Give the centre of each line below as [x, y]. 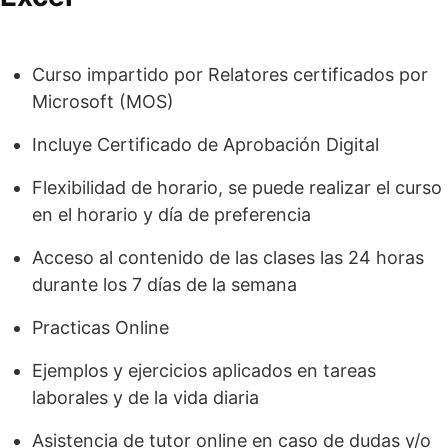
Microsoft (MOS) [103, 101]
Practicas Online [100, 327]
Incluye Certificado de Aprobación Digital [205, 144]
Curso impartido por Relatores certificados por [230, 74]
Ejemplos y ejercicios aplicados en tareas [204, 370]
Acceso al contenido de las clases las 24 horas [228, 257]
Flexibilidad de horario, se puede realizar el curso [237, 187]
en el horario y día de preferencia [171, 214]
